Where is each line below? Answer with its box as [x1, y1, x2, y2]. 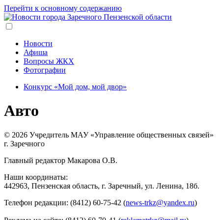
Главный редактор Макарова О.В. [4, 156, 117, 165]
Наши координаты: [4, 172, 68, 181]
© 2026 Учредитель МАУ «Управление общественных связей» [4, 130, 214, 139]
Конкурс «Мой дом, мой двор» [24, 82, 127, 91]
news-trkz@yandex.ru [126, 198, 194, 207]
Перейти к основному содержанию [4, 4, 122, 12]
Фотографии [24, 66, 66, 74]
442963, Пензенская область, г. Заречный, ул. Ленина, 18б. [4, 181, 199, 190]
